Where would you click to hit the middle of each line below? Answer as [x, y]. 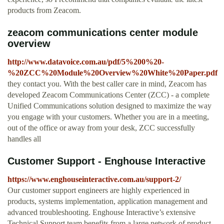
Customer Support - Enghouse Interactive [106, 161]
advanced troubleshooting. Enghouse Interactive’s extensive [101, 212]
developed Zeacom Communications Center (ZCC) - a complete [108, 95]
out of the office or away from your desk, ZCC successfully [101, 128]
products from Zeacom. [44, 10]
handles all [24, 139]
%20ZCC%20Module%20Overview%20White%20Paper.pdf [112, 73]
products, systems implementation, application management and [107, 201]
